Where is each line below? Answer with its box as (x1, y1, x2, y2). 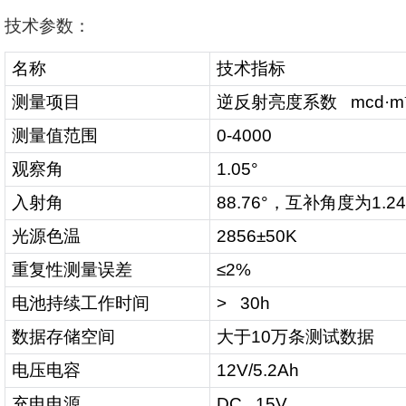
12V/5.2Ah (217, 361, 299, 381)
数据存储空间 (12, 327, 115, 347)
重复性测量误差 (12, 260, 132, 280)
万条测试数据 (271, 327, 374, 347)
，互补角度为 (268, 193, 372, 213)
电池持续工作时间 (12, 294, 150, 314)
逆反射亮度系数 (217, 92, 337, 112)
